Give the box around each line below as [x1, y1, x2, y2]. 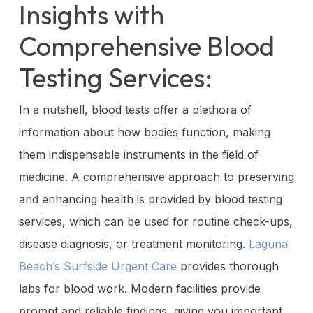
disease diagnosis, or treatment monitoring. [18, 236, 249, 251]
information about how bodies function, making [18, 124, 270, 139]
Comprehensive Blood [18, 29, 275, 63]
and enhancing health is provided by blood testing [18, 191, 282, 206]
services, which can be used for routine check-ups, [18, 214, 293, 228]
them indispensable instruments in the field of [18, 147, 259, 161]
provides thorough [176, 259, 279, 273]
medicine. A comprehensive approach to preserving [18, 169, 294, 184]
